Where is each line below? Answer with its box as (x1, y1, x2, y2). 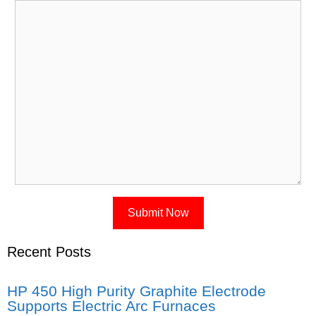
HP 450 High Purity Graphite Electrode (7, 283, 266, 300)
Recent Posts (7, 244, 91, 260)
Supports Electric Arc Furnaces (7, 298, 216, 315)
